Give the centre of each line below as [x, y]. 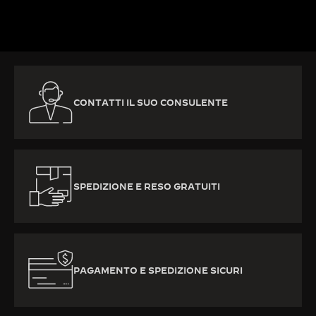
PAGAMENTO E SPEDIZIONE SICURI [158, 271]
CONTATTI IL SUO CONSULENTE [151, 103]
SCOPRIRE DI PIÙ [54, 11]
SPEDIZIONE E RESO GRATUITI [147, 187]
